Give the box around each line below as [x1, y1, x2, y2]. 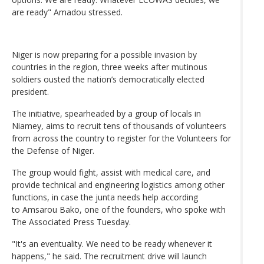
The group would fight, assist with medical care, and [12, 166, 210, 178]
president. [12, 85, 49, 97]
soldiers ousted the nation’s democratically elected [12, 73, 204, 85]
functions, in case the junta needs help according [12, 191, 198, 203]
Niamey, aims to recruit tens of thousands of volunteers [12, 120, 226, 131]
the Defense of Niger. [12, 144, 94, 156]
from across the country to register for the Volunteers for [12, 132, 231, 144]
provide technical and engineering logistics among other [12, 179, 225, 190]
